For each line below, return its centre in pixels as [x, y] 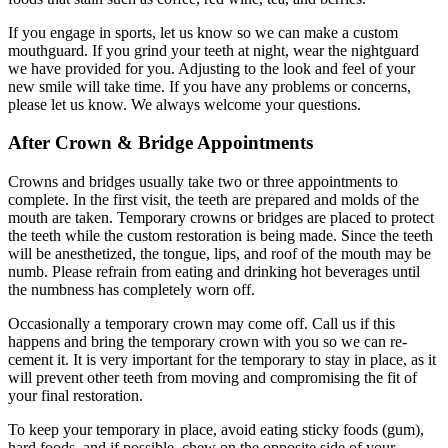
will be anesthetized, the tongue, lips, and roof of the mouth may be [219, 253]
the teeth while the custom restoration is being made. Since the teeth [220, 235]
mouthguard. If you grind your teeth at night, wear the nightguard [213, 50]
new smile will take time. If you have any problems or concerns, [209, 86]
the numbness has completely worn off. [131, 289]
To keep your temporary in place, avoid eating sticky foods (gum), [216, 429]
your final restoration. [75, 395]
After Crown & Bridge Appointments [160, 143]
